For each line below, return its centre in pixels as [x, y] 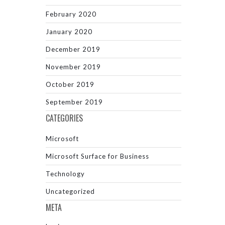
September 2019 [74, 102]
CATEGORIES [64, 118]
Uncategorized [70, 191]
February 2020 [71, 14]
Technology [65, 174]
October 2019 [70, 84]
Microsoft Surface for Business [97, 156]
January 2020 [69, 32]
